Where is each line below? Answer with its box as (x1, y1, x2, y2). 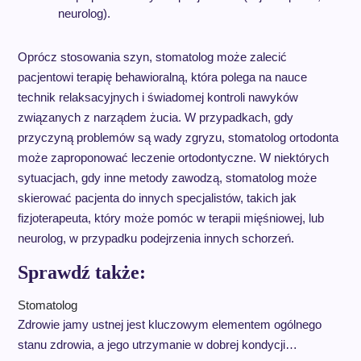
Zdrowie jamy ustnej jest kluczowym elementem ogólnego (17, 317, 322, 331)
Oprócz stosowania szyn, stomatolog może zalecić (17, 50, 287, 64)
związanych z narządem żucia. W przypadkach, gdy (17, 110, 293, 124)
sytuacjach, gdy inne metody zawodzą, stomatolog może (17, 171, 317, 185)
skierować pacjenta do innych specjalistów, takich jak (17, 191, 297, 205)
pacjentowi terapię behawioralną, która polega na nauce (17, 70, 307, 84)
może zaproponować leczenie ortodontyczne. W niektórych (17, 151, 329, 164)
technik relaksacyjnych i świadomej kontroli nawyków (17, 90, 298, 104)
